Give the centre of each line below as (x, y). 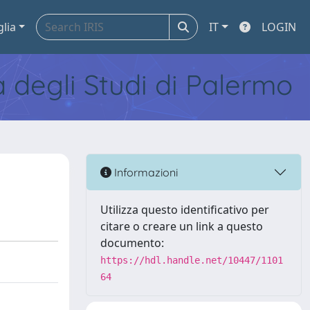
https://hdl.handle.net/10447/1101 (192, 260)
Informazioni (145, 172)
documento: (132, 243)
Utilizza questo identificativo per (185, 210)
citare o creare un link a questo (182, 226)
